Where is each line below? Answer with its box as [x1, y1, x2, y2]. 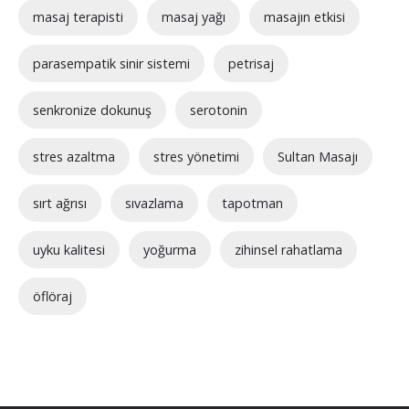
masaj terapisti [33, 7, 123, 26]
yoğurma [143, 240, 196, 258]
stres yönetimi [153, 147, 239, 165]
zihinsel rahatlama [235, 240, 342, 258]
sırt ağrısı [33, 194, 87, 212]
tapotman [222, 194, 283, 212]
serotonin [190, 100, 247, 119]
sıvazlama [125, 194, 184, 212]
